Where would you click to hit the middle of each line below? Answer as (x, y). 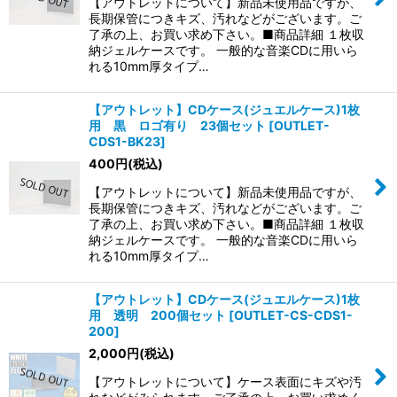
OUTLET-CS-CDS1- (293, 315)
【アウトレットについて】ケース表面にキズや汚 (225, 382)
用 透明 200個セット (157, 315)
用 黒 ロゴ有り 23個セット (177, 126)
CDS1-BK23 (125, 142)
